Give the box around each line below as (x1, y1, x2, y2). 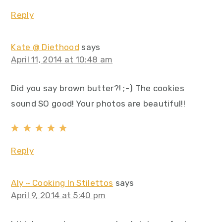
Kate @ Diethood (11, 42, 79, 53)
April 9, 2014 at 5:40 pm (11, 190, 106, 201)
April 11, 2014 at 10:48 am (11, 55, 113, 65)
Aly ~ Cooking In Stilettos (11, 178, 113, 188)
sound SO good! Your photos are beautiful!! (11, 99, 185, 109)
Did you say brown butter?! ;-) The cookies (11, 83, 184, 94)
